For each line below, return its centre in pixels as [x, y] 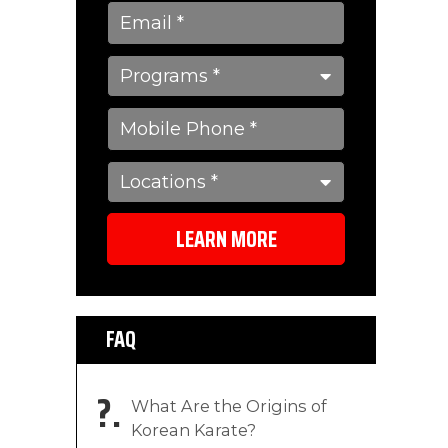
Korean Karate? [193, 430]
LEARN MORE [226, 240]
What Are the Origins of [229, 406]
